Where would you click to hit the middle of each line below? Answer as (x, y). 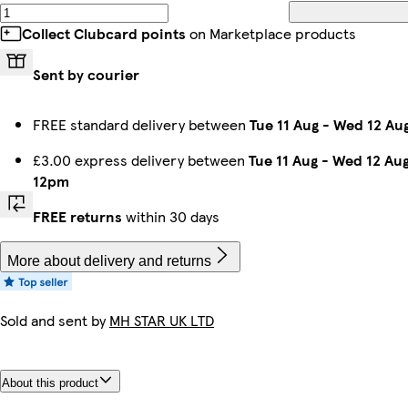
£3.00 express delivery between (141, 159)
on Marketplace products (271, 33)
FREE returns (77, 216)
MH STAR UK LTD (162, 320)
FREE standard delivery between (141, 124)
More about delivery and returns (109, 260)
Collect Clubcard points (104, 33)
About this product (50, 383)
